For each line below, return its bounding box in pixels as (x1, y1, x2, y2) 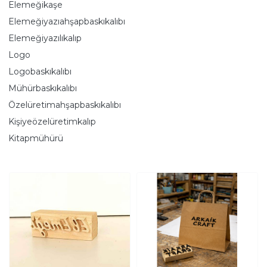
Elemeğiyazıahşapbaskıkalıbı (8, 16, 125, 27)
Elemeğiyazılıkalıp (8, 33, 82, 44)
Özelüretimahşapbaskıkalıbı (8, 100, 121, 110)
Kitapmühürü (8, 133, 63, 144)
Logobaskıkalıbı (8, 66, 72, 77)
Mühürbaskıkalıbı (8, 83, 77, 94)
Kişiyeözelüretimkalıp (8, 116, 96, 127)
